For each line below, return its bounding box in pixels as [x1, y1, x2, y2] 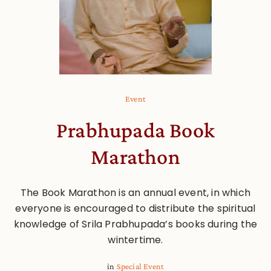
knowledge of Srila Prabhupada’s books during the [13, 217, 258, 231]
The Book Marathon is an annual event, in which [20, 185, 251, 200]
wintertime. [108, 232, 163, 247]
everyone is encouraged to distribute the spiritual [15, 201, 256, 215]
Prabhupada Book [56, 117, 215, 142]
